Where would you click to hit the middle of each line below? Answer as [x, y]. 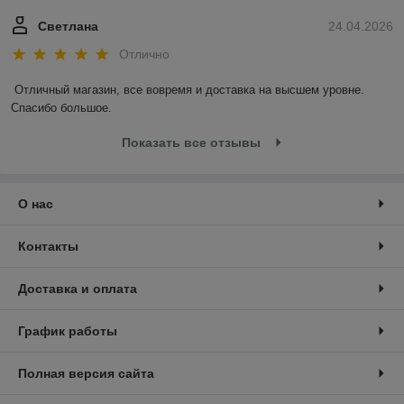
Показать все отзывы [191, 143]
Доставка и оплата [78, 289]
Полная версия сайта [86, 374]
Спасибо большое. [61, 108]
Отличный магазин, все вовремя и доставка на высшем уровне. [189, 90]
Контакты [48, 247]
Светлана [68, 27]
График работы [68, 331]
